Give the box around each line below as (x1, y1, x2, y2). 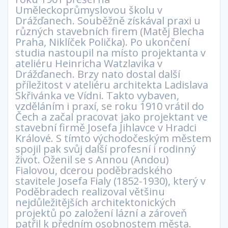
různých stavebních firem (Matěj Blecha (15, 24, 204, 39)
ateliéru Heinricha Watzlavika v (15, 56, 162, 71)
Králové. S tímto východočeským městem (15, 131, 211, 146)
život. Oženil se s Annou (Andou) (15, 153, 169, 167)
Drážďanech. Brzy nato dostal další (15, 67, 180, 81)
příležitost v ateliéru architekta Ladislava (15, 78, 208, 92)
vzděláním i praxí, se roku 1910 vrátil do (15, 99, 204, 113)
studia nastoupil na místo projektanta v (15, 46, 206, 60)
